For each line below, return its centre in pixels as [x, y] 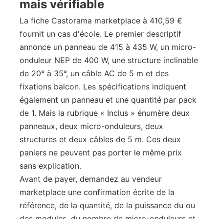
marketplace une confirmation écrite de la [97, 192]
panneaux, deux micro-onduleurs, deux [91, 126]
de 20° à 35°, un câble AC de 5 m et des [94, 73]
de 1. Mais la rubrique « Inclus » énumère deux [105, 113]
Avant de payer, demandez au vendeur [91, 179]
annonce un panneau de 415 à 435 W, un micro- [108, 47]
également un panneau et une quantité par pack [108, 100]
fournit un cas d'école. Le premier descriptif [100, 34]
